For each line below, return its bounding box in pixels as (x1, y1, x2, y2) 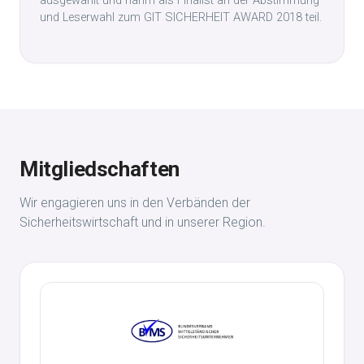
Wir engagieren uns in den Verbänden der (19, 195, 250, 210)
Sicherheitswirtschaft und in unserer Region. (19, 214, 266, 230)
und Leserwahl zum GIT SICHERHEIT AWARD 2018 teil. (40, 11, 322, 24)
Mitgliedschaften (19, 157, 180, 181)
